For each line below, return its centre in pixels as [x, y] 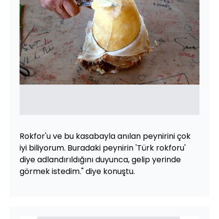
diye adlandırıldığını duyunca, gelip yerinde [100, 160]
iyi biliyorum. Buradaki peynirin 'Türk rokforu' [103, 148]
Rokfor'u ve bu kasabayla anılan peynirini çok [105, 136]
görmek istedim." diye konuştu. [77, 171]
